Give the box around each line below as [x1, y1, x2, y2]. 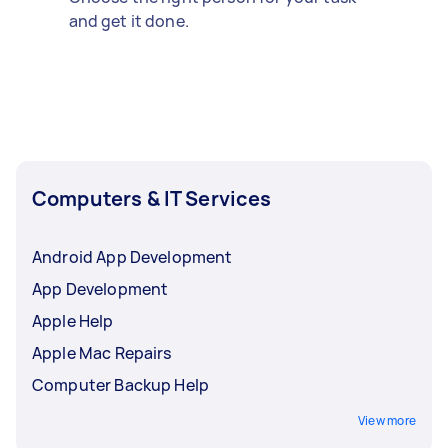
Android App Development [32, 245, 233, 268]
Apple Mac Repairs [32, 341, 172, 364]
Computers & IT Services [32, 184, 272, 212]
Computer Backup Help [32, 373, 209, 396]
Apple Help [32, 309, 114, 332]
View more [357, 411, 416, 429]
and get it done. [68, 9, 189, 32]
